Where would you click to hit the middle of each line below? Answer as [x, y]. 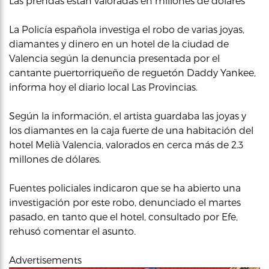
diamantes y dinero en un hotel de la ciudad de [119, 44]
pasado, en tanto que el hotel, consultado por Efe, [123, 216]
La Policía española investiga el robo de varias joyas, [127, 29]
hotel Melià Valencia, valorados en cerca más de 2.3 [126, 144]
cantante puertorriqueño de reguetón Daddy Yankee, [132, 72]
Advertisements [45, 260]
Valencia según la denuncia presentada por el [114, 58]
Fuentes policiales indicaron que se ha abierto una [125, 188]
